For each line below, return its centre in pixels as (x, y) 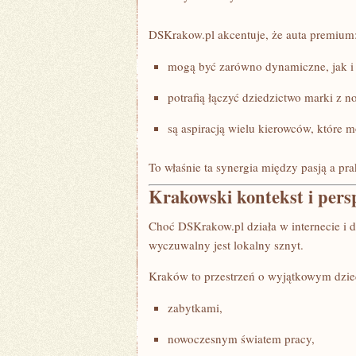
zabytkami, (195, 308)
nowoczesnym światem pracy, (241, 339)
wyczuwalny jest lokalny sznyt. (226, 245)
